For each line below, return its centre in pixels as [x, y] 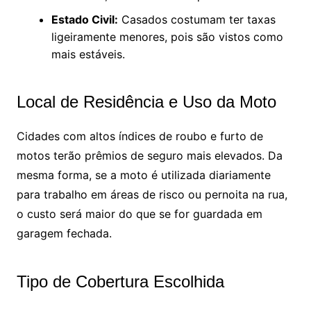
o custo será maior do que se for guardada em [139, 213]
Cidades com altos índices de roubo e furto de [140, 136]
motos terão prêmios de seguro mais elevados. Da [149, 155]
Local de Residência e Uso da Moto [146, 101]
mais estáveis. [88, 54]
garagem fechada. [64, 233]
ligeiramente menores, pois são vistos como [167, 36]
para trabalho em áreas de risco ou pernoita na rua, [152, 194]
